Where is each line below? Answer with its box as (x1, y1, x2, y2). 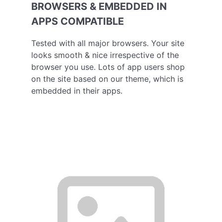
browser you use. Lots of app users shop (31, 61, 185, 72)
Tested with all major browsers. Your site (31, 38, 184, 48)
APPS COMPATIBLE (31, 15, 124, 28)
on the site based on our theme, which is (31, 73, 183, 84)
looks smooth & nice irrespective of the (31, 50, 179, 60)
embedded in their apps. (31, 85, 122, 96)
